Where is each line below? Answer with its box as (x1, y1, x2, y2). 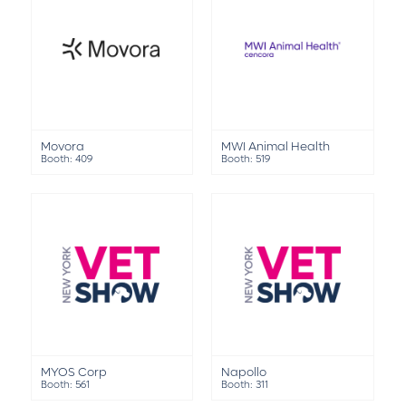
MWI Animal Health (221, 139, 331, 155)
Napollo (221, 364, 267, 381)
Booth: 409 (40, 152, 92, 167)
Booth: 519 (221, 152, 271, 167)
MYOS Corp (40, 364, 107, 381)
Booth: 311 (221, 378, 269, 392)
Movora (40, 139, 84, 155)
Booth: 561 (40, 378, 90, 392)
